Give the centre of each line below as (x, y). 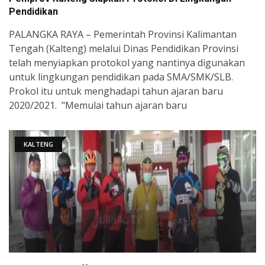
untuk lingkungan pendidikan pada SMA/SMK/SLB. (121, 77)
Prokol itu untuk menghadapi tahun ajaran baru (116, 91)
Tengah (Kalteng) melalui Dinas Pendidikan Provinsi (126, 49)
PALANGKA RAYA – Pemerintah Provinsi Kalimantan (123, 35)
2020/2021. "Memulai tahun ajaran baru (98, 106)
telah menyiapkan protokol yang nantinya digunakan (127, 63)
